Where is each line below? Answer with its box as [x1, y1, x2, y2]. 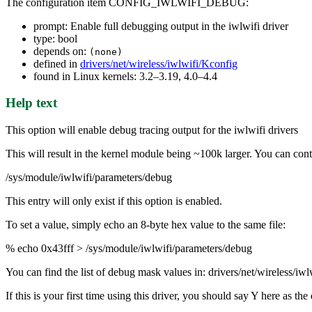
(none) [89, 46, 123, 57]
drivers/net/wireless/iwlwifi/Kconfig [80, 57, 237, 70]
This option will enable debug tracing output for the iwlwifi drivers [6, 124, 298, 136]
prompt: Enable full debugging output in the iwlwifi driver [33, 19, 288, 32]
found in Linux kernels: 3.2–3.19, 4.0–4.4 [33, 70, 217, 82]
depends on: [33, 45, 89, 57]
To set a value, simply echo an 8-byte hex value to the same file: [6, 219, 286, 231]
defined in [33, 57, 80, 70]
